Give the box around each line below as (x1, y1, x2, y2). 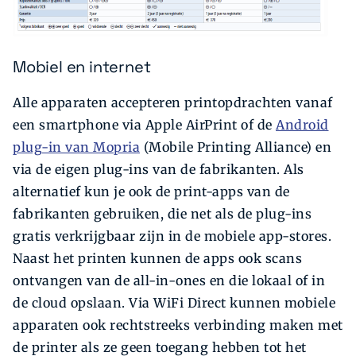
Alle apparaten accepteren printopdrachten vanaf (13, 94, 333, 110)
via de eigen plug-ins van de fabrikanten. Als (13, 161, 304, 177)
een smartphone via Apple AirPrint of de (13, 116, 276, 133)
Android (276, 116, 329, 133)
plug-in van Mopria (13, 138, 140, 155)
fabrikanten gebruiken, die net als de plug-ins (13, 205, 311, 222)
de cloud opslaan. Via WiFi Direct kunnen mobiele (13, 294, 335, 311)
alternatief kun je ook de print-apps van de (13, 183, 290, 199)
